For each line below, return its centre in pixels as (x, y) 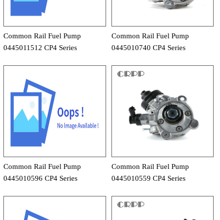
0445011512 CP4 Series (40, 48)
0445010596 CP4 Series (41, 178)
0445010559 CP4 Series (148, 178)
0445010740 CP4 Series (148, 48)
